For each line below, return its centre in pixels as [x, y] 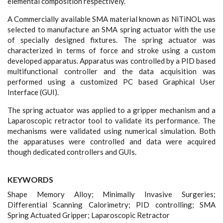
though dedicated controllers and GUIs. [72, 152]
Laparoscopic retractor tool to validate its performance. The [111, 120]
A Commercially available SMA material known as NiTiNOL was [111, 19]
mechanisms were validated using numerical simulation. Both [111, 131]
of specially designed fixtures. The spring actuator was [111, 40]
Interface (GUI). [33, 92]
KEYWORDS [30, 179]
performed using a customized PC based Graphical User [111, 81]
